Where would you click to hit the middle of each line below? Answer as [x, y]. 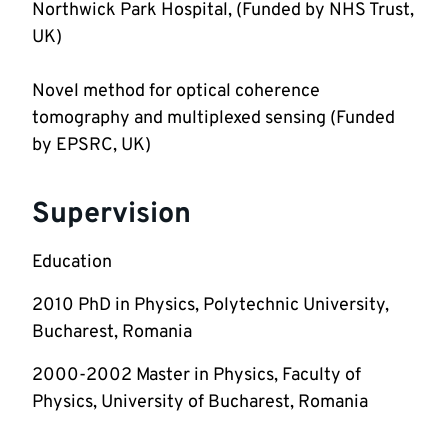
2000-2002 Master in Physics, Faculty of [196, 376]
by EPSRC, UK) [91, 146]
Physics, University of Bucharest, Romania [204, 403]
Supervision [111, 215]
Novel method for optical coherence [176, 92]
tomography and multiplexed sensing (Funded [213, 119]
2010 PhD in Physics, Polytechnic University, [210, 306]
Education [72, 263]
